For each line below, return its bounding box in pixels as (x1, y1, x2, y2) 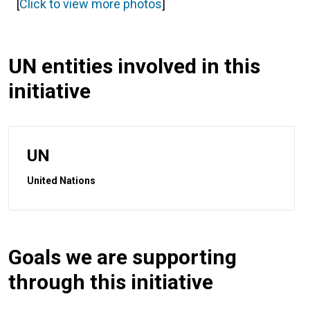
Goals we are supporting (8, 244, 237, 269)
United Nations (27, 174, 95, 186)
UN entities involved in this (8, 53, 260, 78)
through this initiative (8, 269, 213, 294)
